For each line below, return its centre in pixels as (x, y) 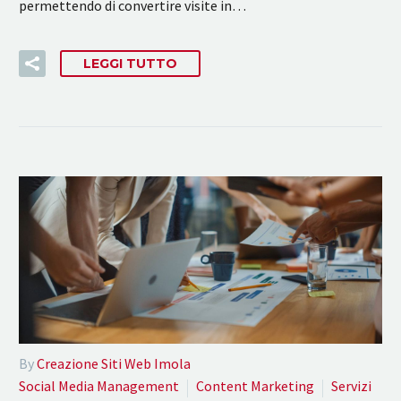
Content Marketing (255, 386)
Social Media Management (99, 386)
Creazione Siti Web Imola (114, 364)
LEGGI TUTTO (130, 64)
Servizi (351, 386)
